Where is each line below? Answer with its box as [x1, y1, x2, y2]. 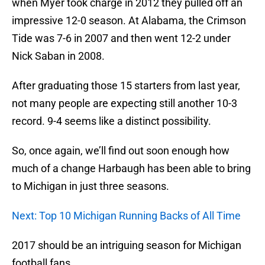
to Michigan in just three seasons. [12, 180, 169, 193]
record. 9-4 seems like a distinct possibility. [12, 115, 211, 128]
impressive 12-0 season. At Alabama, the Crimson [12, 14, 246, 27]
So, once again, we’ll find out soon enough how [12, 144, 230, 157]
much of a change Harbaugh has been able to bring [12, 162, 251, 175]
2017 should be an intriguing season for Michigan [12, 239, 241, 252]
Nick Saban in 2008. [12, 50, 105, 63]
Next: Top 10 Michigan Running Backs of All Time [12, 209, 241, 222]
